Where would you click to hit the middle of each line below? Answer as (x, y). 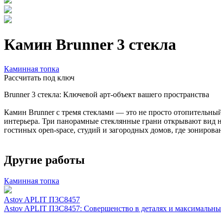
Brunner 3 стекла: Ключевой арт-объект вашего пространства (107, 94)
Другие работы (44, 160)
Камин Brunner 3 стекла (90, 45)
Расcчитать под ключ (39, 77)
